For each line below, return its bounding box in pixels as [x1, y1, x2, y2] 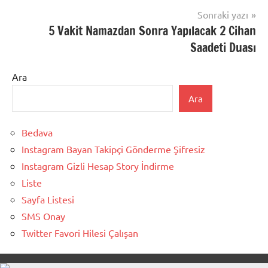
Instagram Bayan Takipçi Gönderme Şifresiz [22, 143, 205, 156]
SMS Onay [22, 210, 65, 223]
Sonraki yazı [197, 8, 248, 20]
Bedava [22, 126, 53, 139]
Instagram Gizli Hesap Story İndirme [22, 160, 174, 172]
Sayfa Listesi [22, 193, 74, 206]
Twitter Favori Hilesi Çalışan [22, 227, 138, 239]
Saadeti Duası [190, 38, 256, 56]
